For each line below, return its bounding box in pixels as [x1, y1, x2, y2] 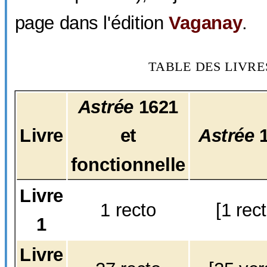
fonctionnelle [70, 154, 185, 175]
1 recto [100, 199, 156, 221]
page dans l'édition [14, 12, 169, 33]
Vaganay [168, 12, 243, 33]
